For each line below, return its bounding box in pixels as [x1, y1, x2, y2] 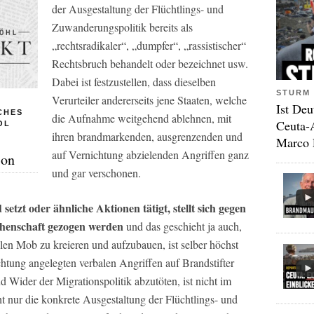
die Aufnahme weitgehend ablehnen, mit [52, 110, 231, 125]
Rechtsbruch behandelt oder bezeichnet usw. [52, 55, 248, 71]
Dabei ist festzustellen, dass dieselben [52, 74, 216, 89]
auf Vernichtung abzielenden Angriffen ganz [52, 146, 249, 162]
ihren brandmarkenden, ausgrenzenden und [52, 128, 243, 144]
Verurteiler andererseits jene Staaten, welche [52, 92, 247, 107]
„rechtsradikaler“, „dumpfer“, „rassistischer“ [52, 37, 246, 53]
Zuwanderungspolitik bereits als [52, 19, 193, 34]
